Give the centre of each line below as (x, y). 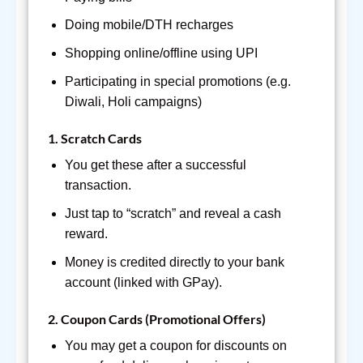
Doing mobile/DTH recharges (149, 25)
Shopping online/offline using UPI (161, 53)
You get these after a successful (155, 165)
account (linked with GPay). (143, 282)
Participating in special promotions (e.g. (177, 81)
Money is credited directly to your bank (174, 262)
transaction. (98, 186)
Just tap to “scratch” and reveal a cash (173, 214)
